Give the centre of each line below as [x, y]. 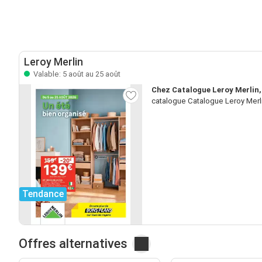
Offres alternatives [73, 243]
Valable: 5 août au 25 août [76, 74]
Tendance [43, 194]
